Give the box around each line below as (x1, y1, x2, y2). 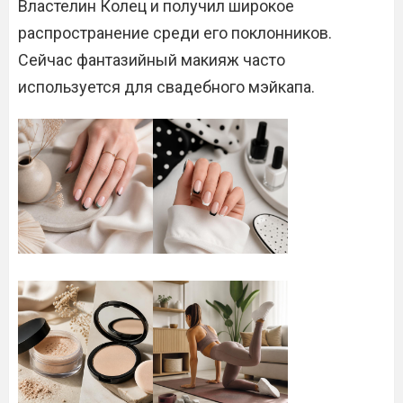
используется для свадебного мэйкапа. (18, 77, 315, 96)
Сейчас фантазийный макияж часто (18, 50, 285, 69)
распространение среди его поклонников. (18, 23, 332, 42)
